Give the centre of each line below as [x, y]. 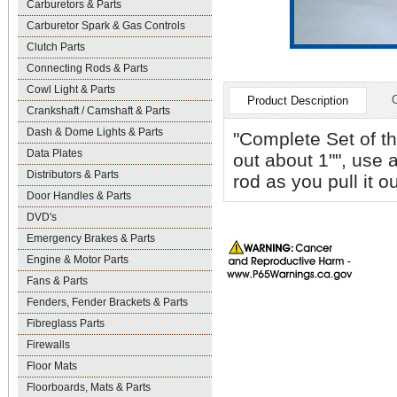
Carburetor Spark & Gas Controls [106, 26]
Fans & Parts [57, 281]
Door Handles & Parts [79, 196]
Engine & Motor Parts [78, 260]
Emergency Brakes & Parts [91, 238]
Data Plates [54, 153]
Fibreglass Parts [66, 323]
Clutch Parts [56, 47]
